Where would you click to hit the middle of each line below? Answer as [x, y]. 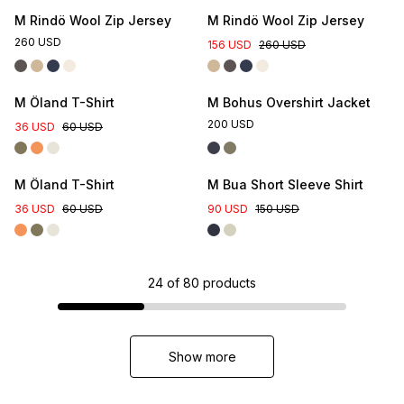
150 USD [277, 209]
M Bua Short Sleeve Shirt [285, 184]
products [230, 283]
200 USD [231, 124]
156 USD [230, 45]
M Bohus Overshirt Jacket [289, 102]
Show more [202, 357]
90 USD [228, 209]
